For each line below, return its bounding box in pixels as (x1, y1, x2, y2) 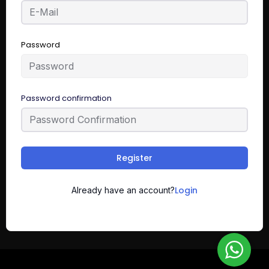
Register (116, 151, 153, 164)
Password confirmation (21, 92, 112, 104)
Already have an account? (71, 184, 175, 195)
